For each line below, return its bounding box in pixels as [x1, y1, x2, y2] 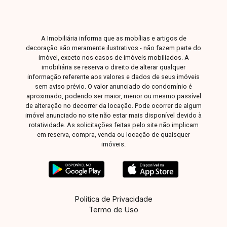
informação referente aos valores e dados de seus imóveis [27, 73, 200, 81]
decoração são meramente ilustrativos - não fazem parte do [26, 44, 201, 52]
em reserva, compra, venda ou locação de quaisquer [37, 131, 190, 138]
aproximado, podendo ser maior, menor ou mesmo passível [26, 92, 201, 100]
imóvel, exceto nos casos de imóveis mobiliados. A [38, 54, 189, 61]
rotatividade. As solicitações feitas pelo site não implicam [28, 121, 199, 129]
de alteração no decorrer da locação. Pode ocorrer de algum [25, 102, 202, 109]
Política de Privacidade [74, 195, 153, 203]
